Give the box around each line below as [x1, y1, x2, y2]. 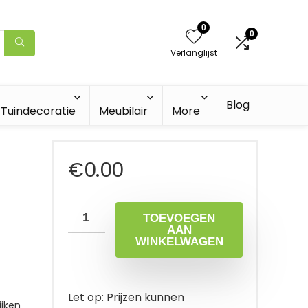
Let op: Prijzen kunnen [68, 289, 184, 305]
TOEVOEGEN [143, 212, 215, 225]
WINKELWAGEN [135, 235, 223, 248]
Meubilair [98, 103, 148, 119]
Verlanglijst [170, 47, 217, 58]
